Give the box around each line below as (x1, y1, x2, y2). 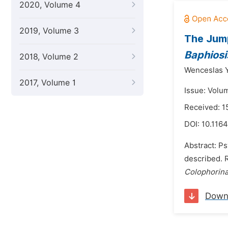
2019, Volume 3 (19, 26, 79, 36)
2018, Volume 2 (19, 52, 78, 62)
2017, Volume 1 (19, 78, 76, 88)
